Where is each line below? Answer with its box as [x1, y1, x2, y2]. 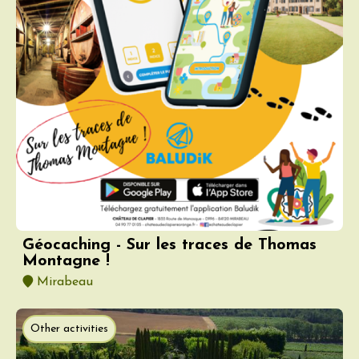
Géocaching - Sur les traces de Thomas [22, 236, 317, 253]
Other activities [30, 322, 108, 335]
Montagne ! [22, 252, 110, 269]
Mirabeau [33, 275, 93, 288]
